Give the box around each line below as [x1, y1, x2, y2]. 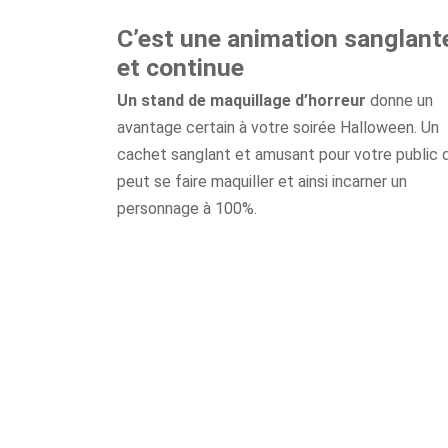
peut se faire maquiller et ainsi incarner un [117, 172, 407, 191]
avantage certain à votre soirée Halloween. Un [117, 118, 439, 137]
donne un [366, 91, 433, 110]
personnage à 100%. [117, 199, 257, 218]
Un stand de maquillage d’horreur [117, 91, 366, 110]
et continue [117, 53, 244, 82]
